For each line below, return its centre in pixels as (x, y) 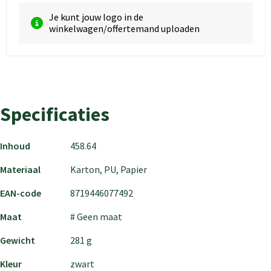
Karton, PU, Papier (109, 169)
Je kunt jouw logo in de (96, 17)
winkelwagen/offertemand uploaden (124, 28)
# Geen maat (96, 216)
